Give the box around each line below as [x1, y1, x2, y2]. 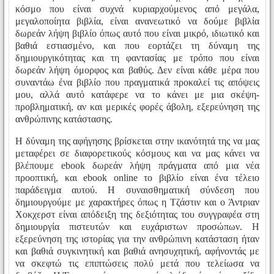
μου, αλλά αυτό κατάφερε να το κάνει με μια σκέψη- [15, 89, 259, 100]
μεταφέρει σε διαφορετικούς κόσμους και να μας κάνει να [15, 147, 259, 158]
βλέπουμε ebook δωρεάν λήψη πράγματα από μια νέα [15, 160, 259, 171]
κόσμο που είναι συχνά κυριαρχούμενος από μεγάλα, [15, 3, 259, 14]
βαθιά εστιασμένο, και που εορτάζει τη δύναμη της [15, 40, 259, 51]
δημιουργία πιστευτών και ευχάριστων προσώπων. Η [15, 221, 259, 232]
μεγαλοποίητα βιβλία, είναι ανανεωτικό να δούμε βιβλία [15, 15, 259, 26]
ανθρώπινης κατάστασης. [15, 113, 113, 124]
